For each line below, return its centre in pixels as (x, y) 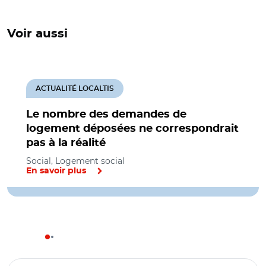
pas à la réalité (66, 143)
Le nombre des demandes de (106, 115)
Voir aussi (37, 34)
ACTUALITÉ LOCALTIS (75, 88)
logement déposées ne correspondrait (132, 129)
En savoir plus (56, 171)
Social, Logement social (75, 161)
